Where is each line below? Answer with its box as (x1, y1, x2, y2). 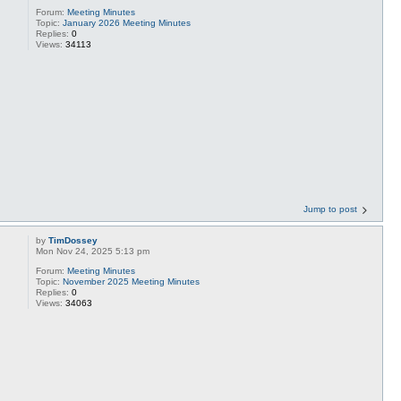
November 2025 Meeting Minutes (63, 277, 200, 286)
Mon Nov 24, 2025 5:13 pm (36, 246, 150, 256)
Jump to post (303, 204, 357, 214)
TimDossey (48, 235, 98, 245)
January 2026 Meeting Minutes (63, 17, 192, 28)
